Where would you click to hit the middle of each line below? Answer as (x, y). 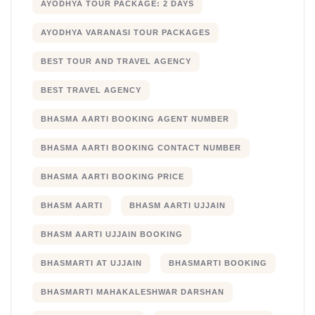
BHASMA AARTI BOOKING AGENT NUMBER (135, 119)
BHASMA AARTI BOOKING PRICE (112, 177)
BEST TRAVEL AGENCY (91, 90)
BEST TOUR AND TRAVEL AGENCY (116, 62)
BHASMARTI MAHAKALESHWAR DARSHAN (133, 292)
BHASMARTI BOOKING (218, 263)
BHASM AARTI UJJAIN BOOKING (112, 234)
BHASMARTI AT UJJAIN (91, 263)
